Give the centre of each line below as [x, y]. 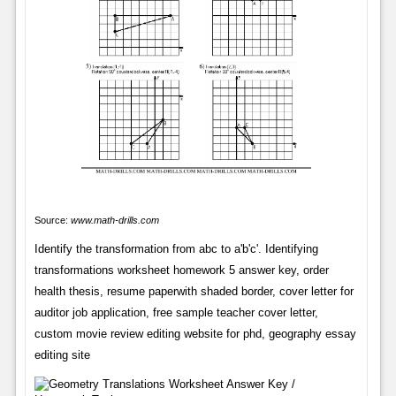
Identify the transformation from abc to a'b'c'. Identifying [176, 249]
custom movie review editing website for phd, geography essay [195, 334]
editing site [62, 355]
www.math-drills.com [114, 221]
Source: [52, 221]
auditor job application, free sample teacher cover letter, [176, 313]
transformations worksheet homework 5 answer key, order [181, 270]
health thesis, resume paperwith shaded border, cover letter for [194, 292]
